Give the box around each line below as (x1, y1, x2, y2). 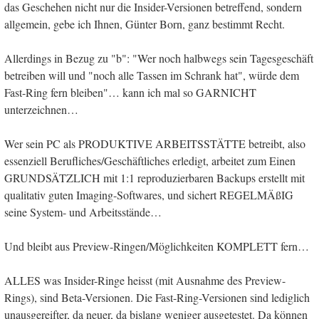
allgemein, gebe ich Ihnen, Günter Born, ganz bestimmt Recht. (4, 16, 285, 32)
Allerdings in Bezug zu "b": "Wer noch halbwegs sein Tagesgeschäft (4, 51, 313, 66)
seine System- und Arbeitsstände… (4, 204, 162, 220)
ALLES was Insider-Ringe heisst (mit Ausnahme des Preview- (4, 273, 286, 288)
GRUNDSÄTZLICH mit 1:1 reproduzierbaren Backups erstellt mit (4, 170, 305, 186)
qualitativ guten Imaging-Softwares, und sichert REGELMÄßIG (4, 187, 293, 203)
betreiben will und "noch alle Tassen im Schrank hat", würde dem (4, 68, 299, 83)
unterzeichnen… (4, 102, 78, 117)
